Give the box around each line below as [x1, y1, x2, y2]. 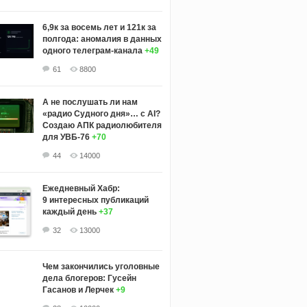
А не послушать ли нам [42, 97, 138, 108]
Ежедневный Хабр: [42, 184, 120, 194]
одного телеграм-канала [42, 46, 143, 56]
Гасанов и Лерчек [42, 284, 114, 295]
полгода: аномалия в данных [42, 34, 162, 45]
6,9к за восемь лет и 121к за [42, 23, 156, 33]
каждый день [42, 207, 97, 217]
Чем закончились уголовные [42, 261, 160, 271]
